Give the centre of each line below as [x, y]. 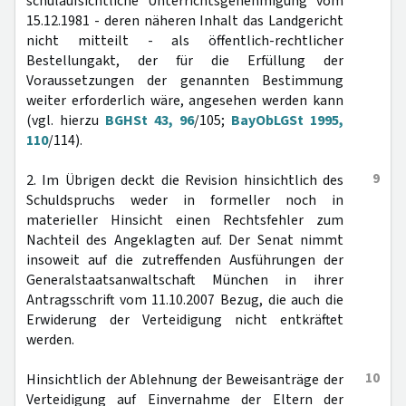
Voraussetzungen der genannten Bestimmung [185, 81]
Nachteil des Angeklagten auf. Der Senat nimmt [185, 240]
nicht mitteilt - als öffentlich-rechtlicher [185, 41]
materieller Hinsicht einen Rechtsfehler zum [185, 220]
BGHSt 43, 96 [150, 121]
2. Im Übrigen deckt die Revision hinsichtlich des [185, 180]
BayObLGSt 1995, [287, 121]
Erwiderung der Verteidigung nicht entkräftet [185, 320]
